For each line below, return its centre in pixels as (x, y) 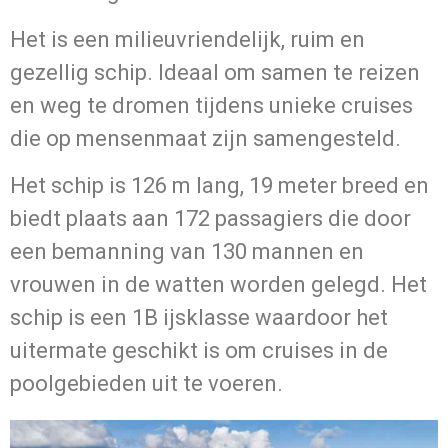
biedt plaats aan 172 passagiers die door (210, 219)
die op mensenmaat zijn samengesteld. (205, 138)
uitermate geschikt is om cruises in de (199, 351)
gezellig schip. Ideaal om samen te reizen (215, 72)
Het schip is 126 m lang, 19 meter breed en (219, 186)
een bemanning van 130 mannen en (187, 252)
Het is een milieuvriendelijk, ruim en (187, 39)
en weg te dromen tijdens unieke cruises (211, 105)
